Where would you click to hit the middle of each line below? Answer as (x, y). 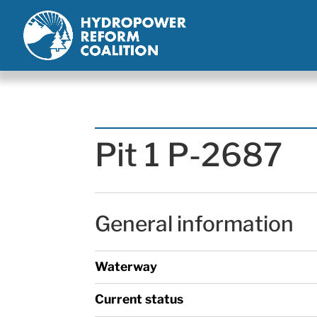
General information (195, 223)
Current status (139, 299)
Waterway (126, 266)
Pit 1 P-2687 (189, 155)
